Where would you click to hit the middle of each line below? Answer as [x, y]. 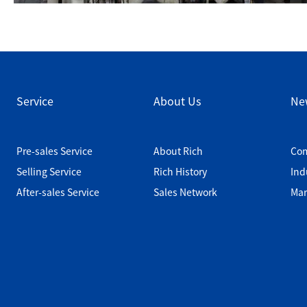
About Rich [178, 151]
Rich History [180, 171]
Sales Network [185, 192]
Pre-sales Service [54, 151]
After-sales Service [58, 192]
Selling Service [49, 171]
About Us [177, 101]
